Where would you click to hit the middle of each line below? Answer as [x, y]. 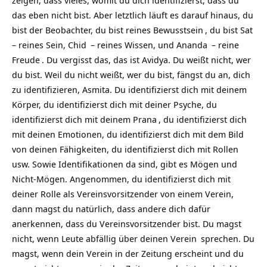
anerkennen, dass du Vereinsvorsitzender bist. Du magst [127, 223]
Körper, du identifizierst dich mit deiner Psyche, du [114, 104]
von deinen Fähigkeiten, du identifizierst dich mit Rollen [125, 149]
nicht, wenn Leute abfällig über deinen [91, 238]
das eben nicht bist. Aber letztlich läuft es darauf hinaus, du [133, 15]
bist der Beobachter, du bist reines [83, 30]
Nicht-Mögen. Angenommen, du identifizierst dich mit [121, 179]
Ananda [192, 45]
